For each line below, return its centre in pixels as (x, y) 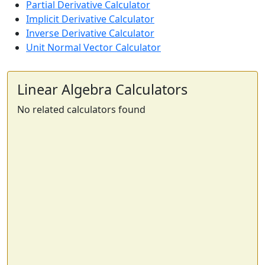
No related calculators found (81, 109)
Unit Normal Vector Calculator (93, 47)
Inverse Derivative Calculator (90, 33)
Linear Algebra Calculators (102, 89)
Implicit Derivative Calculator (90, 19)
